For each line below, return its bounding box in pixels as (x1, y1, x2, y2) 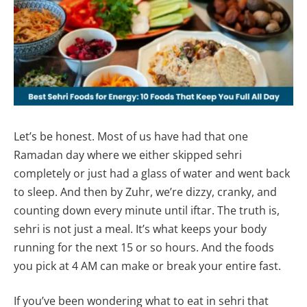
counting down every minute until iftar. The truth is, (14, 202, 280, 218)
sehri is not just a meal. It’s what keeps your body (14, 221, 267, 236)
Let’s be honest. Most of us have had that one (14, 128, 248, 144)
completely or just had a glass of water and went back (14, 165, 290, 181)
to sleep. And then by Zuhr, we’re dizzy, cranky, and (14, 184, 277, 199)
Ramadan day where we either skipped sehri (14, 147, 242, 162)
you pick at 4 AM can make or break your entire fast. (14, 258, 281, 273)
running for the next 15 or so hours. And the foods (14, 239, 274, 255)
